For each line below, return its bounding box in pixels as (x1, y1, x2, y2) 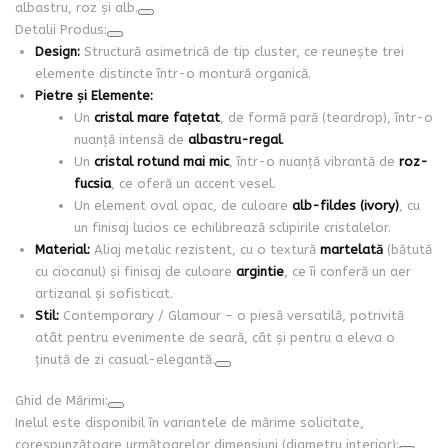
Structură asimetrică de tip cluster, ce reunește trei (79, 43, 404, 59)
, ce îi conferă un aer (283, 263, 411, 279)
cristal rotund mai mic (93, 153, 229, 169)
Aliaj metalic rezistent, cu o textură (89, 241, 320, 257)
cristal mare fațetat (93, 109, 220, 125)
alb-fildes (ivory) (291, 197, 399, 213)
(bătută (382, 241, 432, 257)
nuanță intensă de (73, 131, 188, 147)
